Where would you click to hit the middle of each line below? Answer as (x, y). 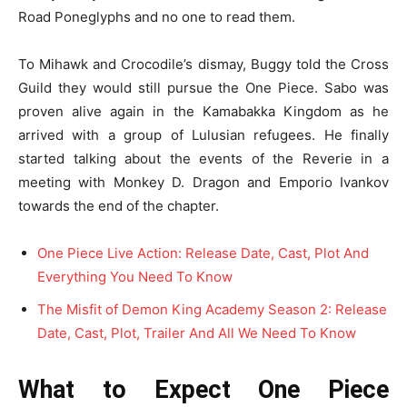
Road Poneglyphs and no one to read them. (157, 16)
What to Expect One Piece (203, 389)
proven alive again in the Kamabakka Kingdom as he (203, 111)
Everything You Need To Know (135, 276)
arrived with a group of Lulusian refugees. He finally (203, 134)
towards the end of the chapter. (119, 205)
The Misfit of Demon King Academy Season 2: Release (212, 309)
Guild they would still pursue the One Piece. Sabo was (203, 87)
